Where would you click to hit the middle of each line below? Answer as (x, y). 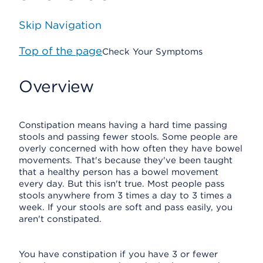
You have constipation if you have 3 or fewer (118, 254)
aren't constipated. (60, 219)
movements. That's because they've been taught (126, 160)
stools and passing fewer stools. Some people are (128, 137)
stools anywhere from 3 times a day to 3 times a (125, 195)
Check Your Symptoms (152, 52)
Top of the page (60, 51)
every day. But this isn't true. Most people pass (122, 184)
